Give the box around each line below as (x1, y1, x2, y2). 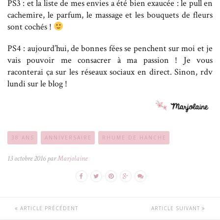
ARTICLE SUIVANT (151, 205, 202, 212)
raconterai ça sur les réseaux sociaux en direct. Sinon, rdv (7, 66, 213, 78)
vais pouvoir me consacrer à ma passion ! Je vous (7, 54, 213, 66)
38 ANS (11, 134, 34, 141)
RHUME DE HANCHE (102, 134, 166, 141)
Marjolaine (57, 154, 87, 164)
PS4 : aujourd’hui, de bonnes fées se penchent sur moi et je (7, 42, 213, 54)
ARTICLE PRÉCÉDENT (18, 205, 78, 212)
